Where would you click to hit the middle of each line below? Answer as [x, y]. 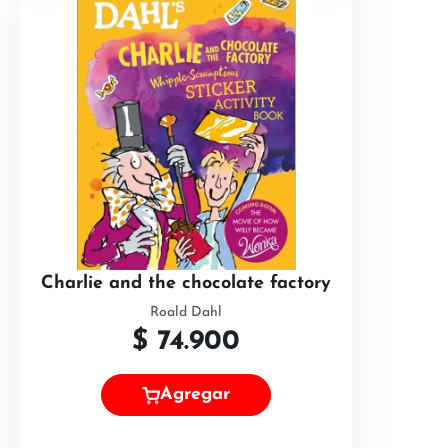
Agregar [195, 395]
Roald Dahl [186, 312]
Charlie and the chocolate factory [186, 283]
